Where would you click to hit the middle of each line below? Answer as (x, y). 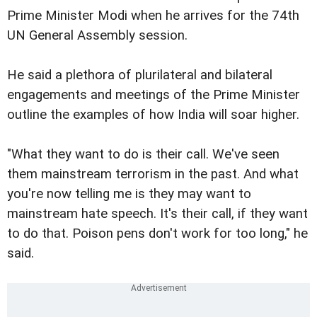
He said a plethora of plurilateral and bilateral (140, 75)
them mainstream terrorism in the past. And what (153, 174)
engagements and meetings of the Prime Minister (154, 95)
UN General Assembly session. (97, 36)
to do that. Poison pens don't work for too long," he (157, 234)
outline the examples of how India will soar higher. (153, 115)
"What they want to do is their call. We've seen (143, 155)
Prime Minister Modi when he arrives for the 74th (153, 16)
